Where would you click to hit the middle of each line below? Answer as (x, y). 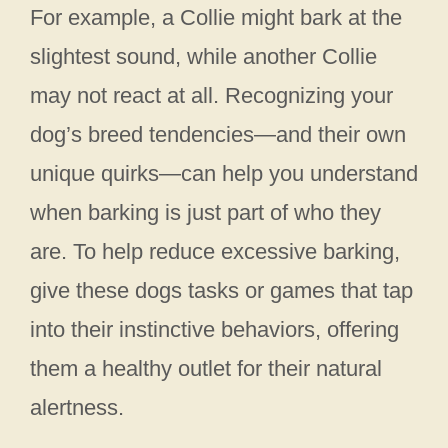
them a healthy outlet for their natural (206, 369)
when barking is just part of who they (205, 213)
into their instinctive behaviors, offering (214, 330)
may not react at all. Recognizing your (211, 96)
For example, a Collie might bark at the (216, 18)
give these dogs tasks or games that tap (221, 291)
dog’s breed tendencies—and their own (218, 135)
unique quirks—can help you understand (224, 174)
